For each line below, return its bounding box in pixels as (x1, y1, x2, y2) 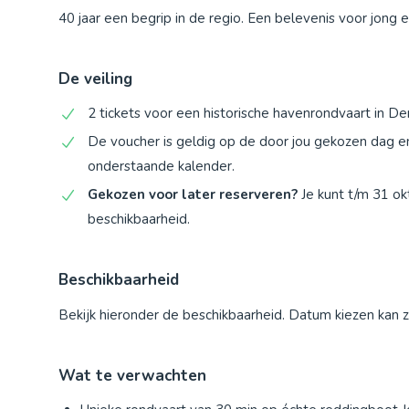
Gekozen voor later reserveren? (88, 185, 298, 204)
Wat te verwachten (58, 365, 206, 387)
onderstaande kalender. (88, 157, 235, 176)
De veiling (58, 68, 132, 90)
